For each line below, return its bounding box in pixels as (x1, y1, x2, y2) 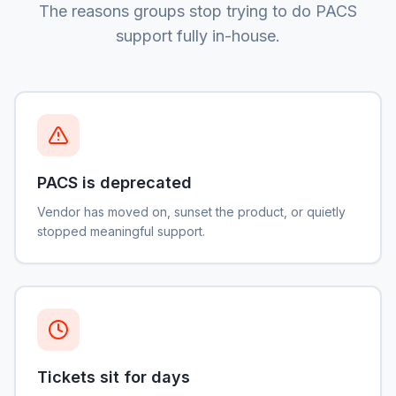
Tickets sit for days (37, 368, 190, 386)
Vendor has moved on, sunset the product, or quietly (37, 204, 346, 219)
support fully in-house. (116, 27, 280, 45)
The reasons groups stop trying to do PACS (39, 2, 357, 20)
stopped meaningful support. (37, 224, 205, 239)
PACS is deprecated (37, 173, 192, 192)
